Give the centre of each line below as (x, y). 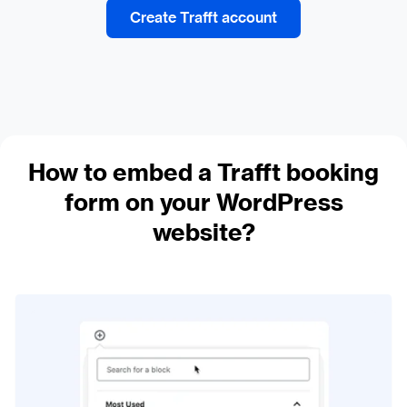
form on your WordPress (203, 203)
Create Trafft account (203, 18)
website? (203, 233)
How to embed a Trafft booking (203, 173)
